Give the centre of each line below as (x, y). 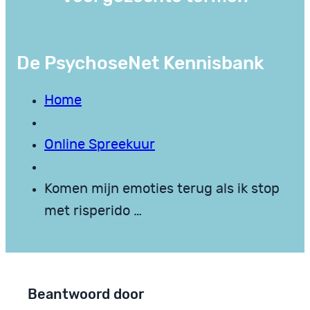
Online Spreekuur (100, 144)
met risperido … (93, 211)
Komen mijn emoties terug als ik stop (162, 189)
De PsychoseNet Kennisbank (140, 63)
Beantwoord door (86, 294)
